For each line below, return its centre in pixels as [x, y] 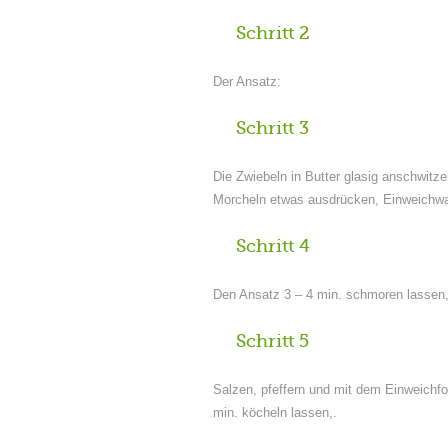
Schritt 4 [273, 246]
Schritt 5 [272, 341]
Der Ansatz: [247, 81]
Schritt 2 [273, 33]
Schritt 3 [272, 128]
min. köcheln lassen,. [275, 412]
